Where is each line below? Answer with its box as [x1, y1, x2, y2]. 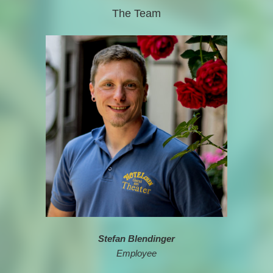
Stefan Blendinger [98, 233, 175, 244]
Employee [116, 248, 157, 259]
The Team [112, 7, 161, 20]
